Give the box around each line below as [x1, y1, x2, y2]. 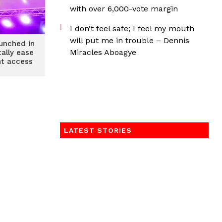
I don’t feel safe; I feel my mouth [70, 24, 194, 33]
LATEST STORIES [64, 126, 132, 134]
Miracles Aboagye [70, 48, 136, 57]
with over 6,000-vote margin [70, 4, 178, 13]
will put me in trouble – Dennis [70, 36, 189, 45]
